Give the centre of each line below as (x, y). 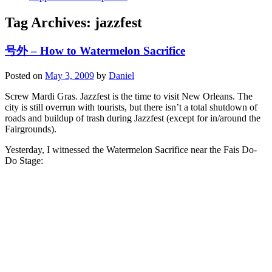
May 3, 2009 (70, 75)
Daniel (121, 75)
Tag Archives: (50, 23)
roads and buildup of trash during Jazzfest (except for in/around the (133, 118)
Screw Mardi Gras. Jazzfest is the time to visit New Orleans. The (129, 96)
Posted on (25, 75)
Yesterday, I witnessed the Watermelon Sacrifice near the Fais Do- (131, 149)
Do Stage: (24, 160)
